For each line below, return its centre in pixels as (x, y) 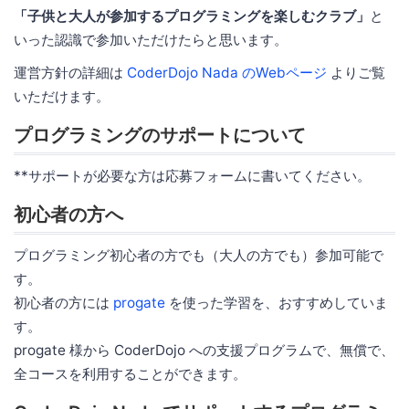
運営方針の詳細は (70, 72)
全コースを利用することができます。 (130, 373)
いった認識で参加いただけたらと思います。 (151, 39)
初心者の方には (63, 302)
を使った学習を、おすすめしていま (277, 302)
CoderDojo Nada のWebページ (227, 72)
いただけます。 (62, 96)
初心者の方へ (68, 214)
